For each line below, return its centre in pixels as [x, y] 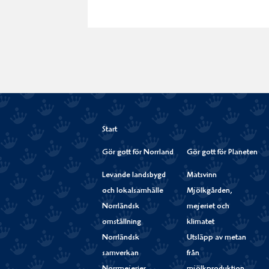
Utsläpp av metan [216, 238]
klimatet [200, 222]
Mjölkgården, [209, 191]
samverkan [120, 253]
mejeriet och [208, 207]
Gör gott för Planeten [222, 153]
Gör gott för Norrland [138, 153]
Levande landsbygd [134, 175]
